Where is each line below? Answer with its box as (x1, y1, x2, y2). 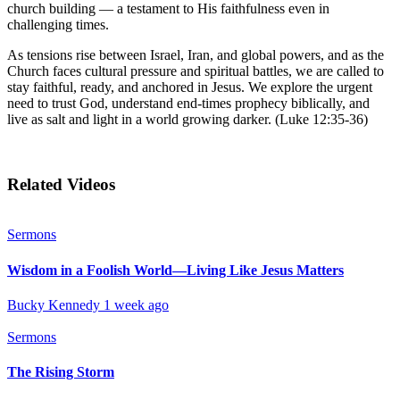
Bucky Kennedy (7, 296, 100, 312)
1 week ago (104, 296, 169, 312)
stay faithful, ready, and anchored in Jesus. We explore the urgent (7, 79, 372, 95)
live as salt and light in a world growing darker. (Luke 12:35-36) (7, 111, 368, 127)
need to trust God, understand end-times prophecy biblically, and (7, 95, 370, 111)
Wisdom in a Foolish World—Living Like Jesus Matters (7, 262, 344, 278)
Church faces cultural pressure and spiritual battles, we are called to (7, 62, 384, 79)
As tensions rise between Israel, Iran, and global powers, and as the (7, 46, 384, 62)
